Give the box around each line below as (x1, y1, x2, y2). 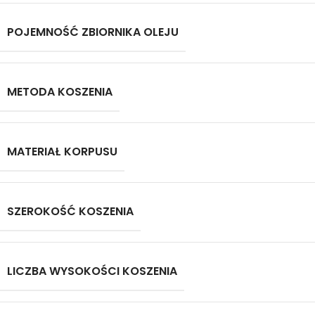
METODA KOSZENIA (7, 84, 112, 100)
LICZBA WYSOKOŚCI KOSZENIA (7, 263, 177, 279)
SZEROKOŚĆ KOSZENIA (7, 203, 134, 219)
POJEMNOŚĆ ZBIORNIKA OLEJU (7, 24, 179, 40)
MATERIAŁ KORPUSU (7, 143, 117, 160)
